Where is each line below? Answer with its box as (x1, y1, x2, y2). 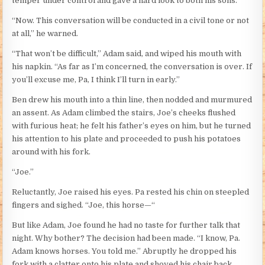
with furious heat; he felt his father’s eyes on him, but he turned (12, 121, 251, 131)
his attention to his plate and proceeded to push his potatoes (12, 134, 241, 144)
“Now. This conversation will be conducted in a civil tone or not (12, 16, 250, 25)
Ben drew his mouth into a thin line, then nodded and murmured (12, 95, 253, 105)
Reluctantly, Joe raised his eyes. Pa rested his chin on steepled (12, 188, 250, 197)
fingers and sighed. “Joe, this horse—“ (12, 201, 156, 210)
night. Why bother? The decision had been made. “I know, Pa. (12, 234, 241, 243)
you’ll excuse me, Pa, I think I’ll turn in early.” (12, 75, 180, 85)
